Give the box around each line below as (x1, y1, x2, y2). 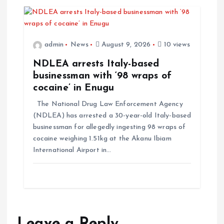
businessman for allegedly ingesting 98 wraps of (32, 123, 186, 131)
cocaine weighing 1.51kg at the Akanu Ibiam (32, 134, 171, 142)
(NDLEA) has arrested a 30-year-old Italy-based (32, 111, 191, 119)
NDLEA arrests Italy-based (32, 58, 159, 69)
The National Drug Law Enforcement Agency (32, 100, 183, 108)
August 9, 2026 (99, 41, 151, 49)
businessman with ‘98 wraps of (32, 70, 171, 81)
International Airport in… (32, 146, 111, 154)
